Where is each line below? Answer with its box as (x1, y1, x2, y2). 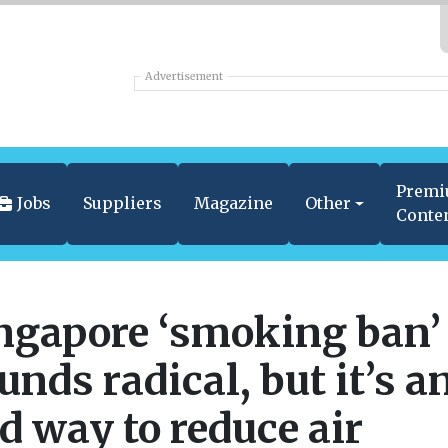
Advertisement (145, 70, 224, 84)
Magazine (193, 193, 273, 213)
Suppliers (82, 193, 162, 213)
